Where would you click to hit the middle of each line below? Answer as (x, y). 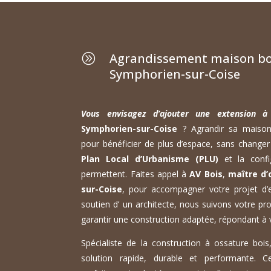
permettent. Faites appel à (135, 174)
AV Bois (206, 174)
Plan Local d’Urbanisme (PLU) (150, 159)
